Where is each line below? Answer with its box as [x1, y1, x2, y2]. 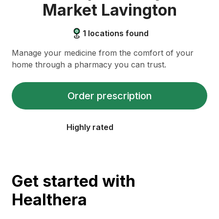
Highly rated [66, 122, 113, 132]
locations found [86, 28, 149, 38]
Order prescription [67, 90, 152, 102]
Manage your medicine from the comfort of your [12, 48, 194, 58]
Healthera [12, 190, 87, 209]
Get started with [12, 172, 135, 191]
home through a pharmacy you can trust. [12, 60, 166, 69]
